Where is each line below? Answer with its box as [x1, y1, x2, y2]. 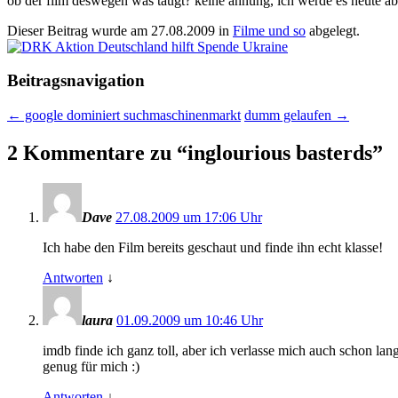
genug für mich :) [43, 358, 139, 374]
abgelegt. [306, 22, 360, 38]
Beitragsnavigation [7, 71, 145, 91]
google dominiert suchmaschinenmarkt [21, 107, 241, 123]
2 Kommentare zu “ [7, 140, 187, 164]
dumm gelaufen [244, 107, 335, 123]
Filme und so [233, 22, 306, 38]
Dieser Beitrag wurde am [7, 22, 151, 38]
